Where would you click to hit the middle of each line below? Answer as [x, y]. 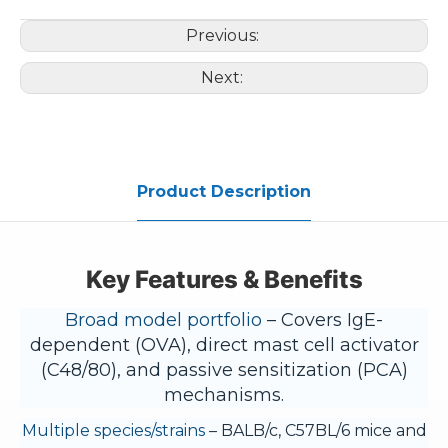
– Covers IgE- [322, 320]
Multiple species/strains [113, 430]
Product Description [224, 191]
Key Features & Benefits [224, 279]
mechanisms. [224, 395]
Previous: [224, 35]
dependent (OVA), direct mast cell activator [224, 345]
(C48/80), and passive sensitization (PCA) [224, 370]
